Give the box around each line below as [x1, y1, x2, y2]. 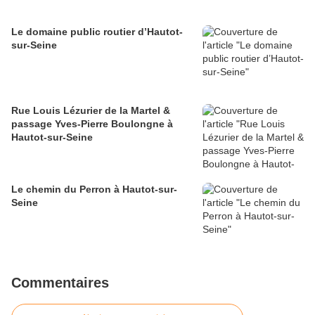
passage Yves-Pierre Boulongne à [11, 118, 173, 130]
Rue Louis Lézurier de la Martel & [11, 105, 170, 117]
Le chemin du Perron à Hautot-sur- [11, 184, 177, 195]
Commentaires [11, 275, 109, 291]
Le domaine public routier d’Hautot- [11, 26, 183, 38]
